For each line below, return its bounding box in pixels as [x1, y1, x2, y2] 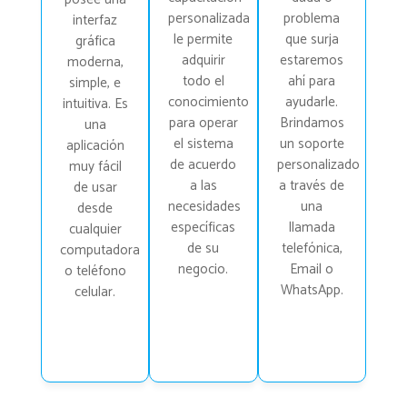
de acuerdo [170, 154, 237, 176]
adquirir [181, 49, 225, 72]
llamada [288, 216, 335, 239]
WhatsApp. [280, 279, 343, 302]
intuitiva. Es [62, 93, 128, 115]
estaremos [280, 49, 344, 72]
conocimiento [168, 91, 250, 114]
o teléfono [64, 260, 126, 283]
